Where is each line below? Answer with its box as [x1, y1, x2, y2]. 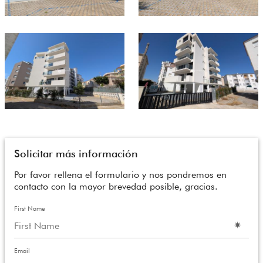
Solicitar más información [14, 147, 138, 160]
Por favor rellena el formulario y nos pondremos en [14, 169, 227, 181]
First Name [14, 204, 45, 213]
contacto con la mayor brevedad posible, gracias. [14, 181, 218, 193]
